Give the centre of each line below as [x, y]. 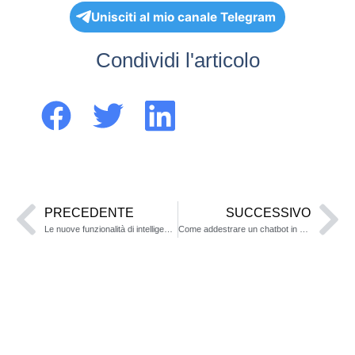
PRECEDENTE [89, 212]
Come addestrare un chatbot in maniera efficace [303, 229]
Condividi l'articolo [177, 60]
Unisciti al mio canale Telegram [183, 17]
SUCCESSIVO [268, 212]
